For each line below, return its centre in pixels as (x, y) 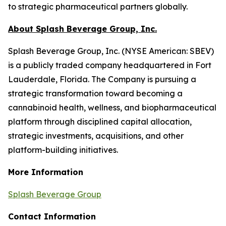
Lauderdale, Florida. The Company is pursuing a (102, 79)
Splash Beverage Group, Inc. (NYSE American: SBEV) (111, 51)
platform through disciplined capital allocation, (100, 122)
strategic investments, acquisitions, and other (96, 136)
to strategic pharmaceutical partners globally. (98, 7)
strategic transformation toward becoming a (95, 93)
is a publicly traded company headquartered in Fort (110, 65)
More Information (46, 172)
